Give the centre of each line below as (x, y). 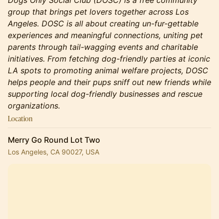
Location (20, 119)
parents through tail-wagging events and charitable (103, 47)
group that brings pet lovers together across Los (98, 12)
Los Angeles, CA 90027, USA (54, 152)
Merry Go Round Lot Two (54, 140)
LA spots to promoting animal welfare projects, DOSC (108, 70)
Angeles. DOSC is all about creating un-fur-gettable (103, 23)
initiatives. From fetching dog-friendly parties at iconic (109, 59)
